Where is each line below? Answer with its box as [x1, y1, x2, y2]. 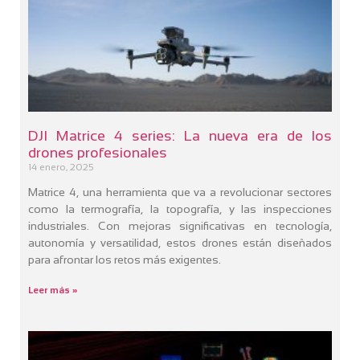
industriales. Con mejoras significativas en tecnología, [28, 219, 332, 232]
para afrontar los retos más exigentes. [28, 252, 221, 266]
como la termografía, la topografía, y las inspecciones [28, 202, 332, 215]
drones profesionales [28, 144, 167, 161]
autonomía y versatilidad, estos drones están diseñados [28, 235, 332, 249]
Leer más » [28, 284, 77, 296]
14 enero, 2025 [28, 161, 94, 173]
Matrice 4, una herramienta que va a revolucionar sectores [28, 185, 332, 198]
